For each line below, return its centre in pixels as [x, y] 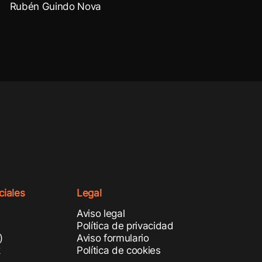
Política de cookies [119, 250]
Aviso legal [101, 213]
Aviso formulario [113, 238]
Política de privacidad [125, 226]
